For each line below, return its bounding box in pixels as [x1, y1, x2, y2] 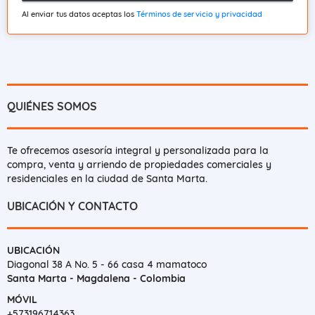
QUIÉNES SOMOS [7, 98, 97, 113]
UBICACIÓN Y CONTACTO [7, 198, 138, 213]
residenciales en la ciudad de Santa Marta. [7, 172, 207, 185]
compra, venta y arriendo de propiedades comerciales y [7, 157, 271, 171]
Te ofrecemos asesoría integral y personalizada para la [7, 143, 269, 157]
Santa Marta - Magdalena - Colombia [7, 271, 186, 285]
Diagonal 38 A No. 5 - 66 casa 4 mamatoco [7, 257, 207, 271]
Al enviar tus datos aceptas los [22, 8, 136, 19]
